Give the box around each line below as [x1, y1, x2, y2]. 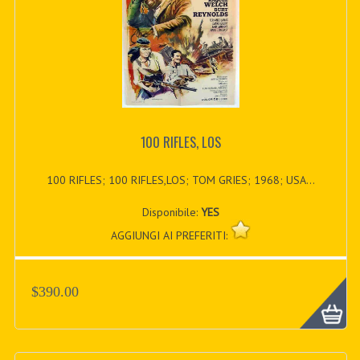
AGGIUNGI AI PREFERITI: [110, 228, 231, 243]
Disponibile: [141, 205, 201, 220]
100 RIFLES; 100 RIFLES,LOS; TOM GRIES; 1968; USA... [46, 173, 315, 188]
